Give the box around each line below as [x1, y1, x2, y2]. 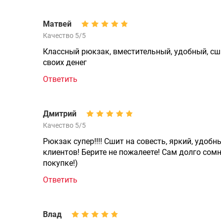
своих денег [43, 58, 87, 67]
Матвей [43, 19, 72, 29]
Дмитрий [43, 109, 76, 118]
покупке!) [43, 158, 78, 168]
